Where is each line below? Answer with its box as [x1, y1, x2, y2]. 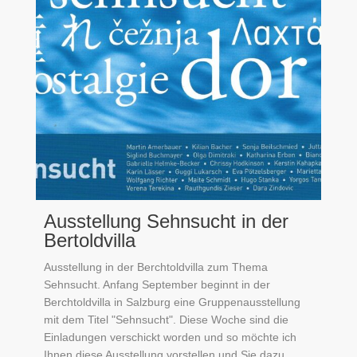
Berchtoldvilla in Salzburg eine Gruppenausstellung [44, 295, 300, 308]
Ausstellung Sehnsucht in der [44, 210, 288, 232]
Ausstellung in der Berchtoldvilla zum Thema [44, 260, 268, 273]
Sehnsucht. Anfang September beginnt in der [44, 277, 270, 291]
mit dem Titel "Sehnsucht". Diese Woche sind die [44, 312, 288, 326]
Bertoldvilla [44, 229, 135, 251]
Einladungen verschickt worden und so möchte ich [44, 330, 296, 343]
